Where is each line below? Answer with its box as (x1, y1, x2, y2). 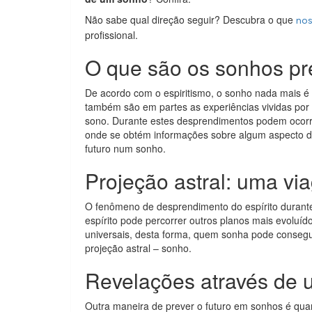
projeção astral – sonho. (85, 240, 192, 255)
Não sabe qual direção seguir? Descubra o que (85, 12, 296, 26)
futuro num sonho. (85, 141, 166, 155)
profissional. (85, 27, 138, 42)
